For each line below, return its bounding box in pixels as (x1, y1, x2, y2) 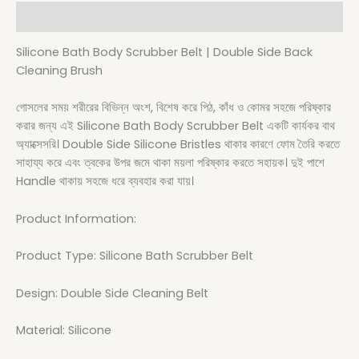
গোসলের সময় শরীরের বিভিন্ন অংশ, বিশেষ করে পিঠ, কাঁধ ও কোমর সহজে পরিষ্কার (16, 99, 331, 116)
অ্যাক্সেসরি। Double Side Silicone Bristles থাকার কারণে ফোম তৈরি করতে (16, 136, 340, 153)
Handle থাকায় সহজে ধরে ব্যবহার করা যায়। (16, 173, 194, 190)
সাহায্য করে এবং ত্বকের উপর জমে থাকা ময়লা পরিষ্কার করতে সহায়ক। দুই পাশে (16, 155, 325, 171)
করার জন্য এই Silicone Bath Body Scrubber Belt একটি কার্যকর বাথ (16, 118, 335, 135)
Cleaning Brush (16, 63, 103, 79)
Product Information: (16, 210, 136, 227)
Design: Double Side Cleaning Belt (16, 284, 208, 301)
